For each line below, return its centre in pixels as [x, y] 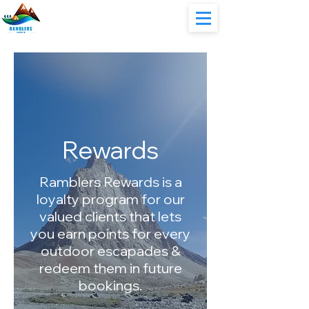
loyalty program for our [110, 199]
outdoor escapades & [110, 251]
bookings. [110, 285]
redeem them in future [110, 268]
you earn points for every [110, 233]
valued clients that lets [110, 216]
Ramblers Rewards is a [110, 182]
